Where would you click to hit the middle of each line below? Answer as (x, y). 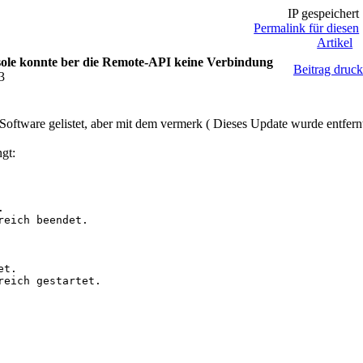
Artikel (335, 43)
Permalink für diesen (307, 28)
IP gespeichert (322, 13)
